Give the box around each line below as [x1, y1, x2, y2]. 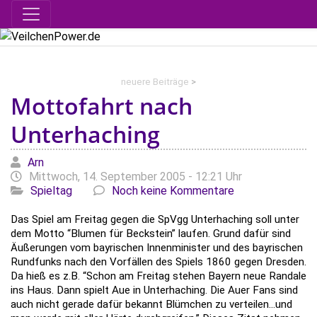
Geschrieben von [10, 155, 92, 168]
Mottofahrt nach [11, 91, 192, 121]
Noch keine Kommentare [112, 184, 234, 197]
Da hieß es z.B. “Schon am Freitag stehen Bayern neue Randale [11, 270, 306, 282]
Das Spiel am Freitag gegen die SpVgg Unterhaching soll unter [11, 213, 299, 226]
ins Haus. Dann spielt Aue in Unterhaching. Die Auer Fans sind [11, 284, 298, 296]
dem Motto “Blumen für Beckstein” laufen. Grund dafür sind [11, 227, 291, 240]
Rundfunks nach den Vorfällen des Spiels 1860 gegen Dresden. [11, 255, 306, 268]
